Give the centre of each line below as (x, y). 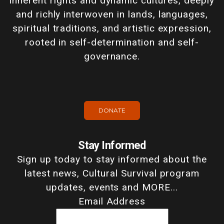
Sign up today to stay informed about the (112, 159)
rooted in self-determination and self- (112, 42)
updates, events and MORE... (112, 187)
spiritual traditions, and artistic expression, (112, 28)
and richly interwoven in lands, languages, (112, 14)
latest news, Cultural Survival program (112, 173)
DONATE (112, 110)
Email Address (112, 201)
